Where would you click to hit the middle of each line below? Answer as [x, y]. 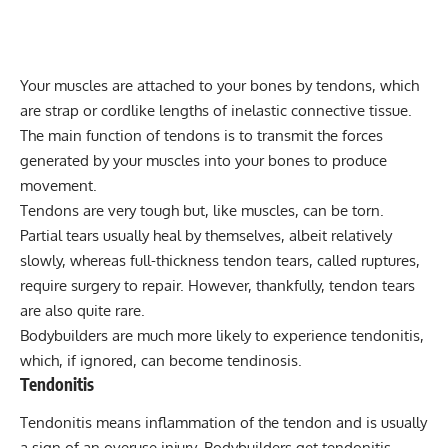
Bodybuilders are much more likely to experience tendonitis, [222, 336]
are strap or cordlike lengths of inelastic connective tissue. [216, 111]
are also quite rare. [82, 311]
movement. [58, 186]
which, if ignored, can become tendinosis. [161, 361]
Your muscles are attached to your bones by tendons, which [219, 86]
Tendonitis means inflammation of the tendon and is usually [223, 422]
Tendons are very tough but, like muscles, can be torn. [202, 211]
